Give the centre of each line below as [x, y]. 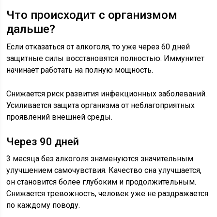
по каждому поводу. [43, 205]
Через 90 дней [43, 142]
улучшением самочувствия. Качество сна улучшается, [104, 170]
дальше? [31, 29]
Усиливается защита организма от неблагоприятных [101, 105]
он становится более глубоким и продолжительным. [101, 182]
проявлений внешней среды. [60, 117]
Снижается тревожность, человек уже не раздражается [108, 194]
